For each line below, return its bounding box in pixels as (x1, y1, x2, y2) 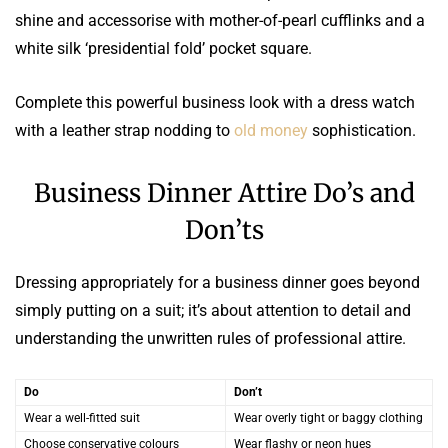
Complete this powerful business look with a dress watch (15, 92, 415, 112)
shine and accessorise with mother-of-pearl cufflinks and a (15, 10, 425, 30)
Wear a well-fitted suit (24, 410, 140, 425)
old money (234, 120, 308, 140)
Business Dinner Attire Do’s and (33, 176, 415, 209)
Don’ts (184, 213, 264, 246)
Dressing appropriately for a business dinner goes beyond (15, 272, 420, 292)
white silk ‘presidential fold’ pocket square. (15, 38, 312, 58)
